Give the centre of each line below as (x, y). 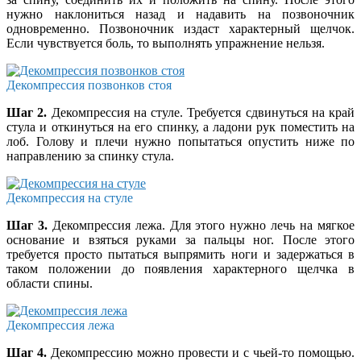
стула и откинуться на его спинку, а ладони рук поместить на (180, 127)
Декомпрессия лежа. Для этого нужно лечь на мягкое (201, 225)
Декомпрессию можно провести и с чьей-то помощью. (200, 352)
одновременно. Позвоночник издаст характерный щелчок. (180, 28)
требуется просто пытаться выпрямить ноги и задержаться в (180, 254)
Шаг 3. (27, 225)
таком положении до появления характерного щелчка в (180, 268)
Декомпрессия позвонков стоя (89, 85)
